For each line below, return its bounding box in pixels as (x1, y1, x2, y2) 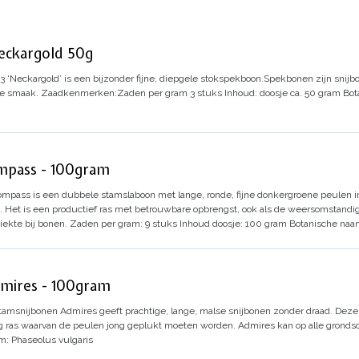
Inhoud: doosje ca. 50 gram (224, 87, 341, 99)
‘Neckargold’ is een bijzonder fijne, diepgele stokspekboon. (7, 72, 264, 84)
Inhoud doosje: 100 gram (179, 217, 287, 229)
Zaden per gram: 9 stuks (70, 217, 177, 229)
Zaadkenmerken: (41, 87, 117, 99)
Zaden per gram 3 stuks (117, 87, 222, 99)
